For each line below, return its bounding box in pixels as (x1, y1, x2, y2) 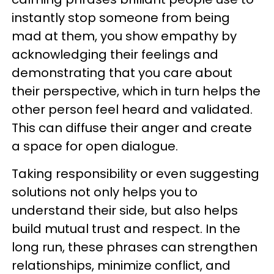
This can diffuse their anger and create (12, 119, 252, 136)
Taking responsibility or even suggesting (12, 165, 259, 182)
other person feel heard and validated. (12, 101, 253, 118)
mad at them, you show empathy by (12, 28, 237, 45)
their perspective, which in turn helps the (12, 83, 261, 100)
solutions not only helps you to (12, 183, 198, 201)
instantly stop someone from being (12, 9, 230, 26)
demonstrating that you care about (12, 64, 232, 81)
